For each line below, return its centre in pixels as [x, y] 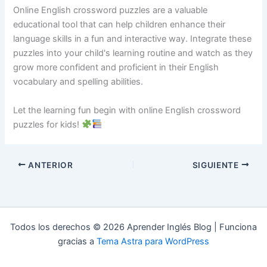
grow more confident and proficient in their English [116, 68]
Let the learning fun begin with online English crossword [127, 110]
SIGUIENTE [217, 165]
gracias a [77, 241]
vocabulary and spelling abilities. [78, 82]
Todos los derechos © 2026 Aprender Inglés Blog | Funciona [133, 227]
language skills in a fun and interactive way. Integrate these [133, 39]
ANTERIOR [49, 165]
